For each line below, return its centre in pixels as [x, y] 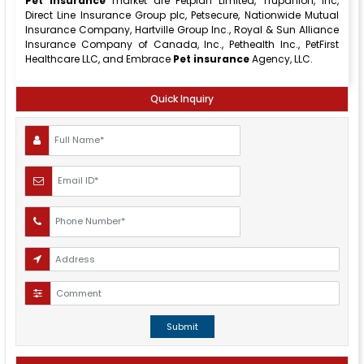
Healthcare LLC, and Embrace [99, 59]
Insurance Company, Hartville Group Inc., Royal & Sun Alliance [182, 30]
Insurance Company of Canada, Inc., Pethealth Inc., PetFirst [182, 45]
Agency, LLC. [281, 59]
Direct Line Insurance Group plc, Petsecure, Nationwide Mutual [182, 15]
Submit [182, 327]
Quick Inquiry [182, 99]
